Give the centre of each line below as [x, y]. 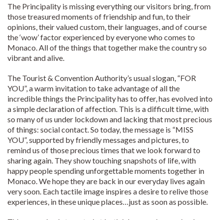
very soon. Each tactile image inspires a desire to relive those [108, 191]
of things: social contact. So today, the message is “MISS [100, 129]
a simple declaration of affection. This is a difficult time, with [108, 109]
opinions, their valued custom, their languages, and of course [107, 27]
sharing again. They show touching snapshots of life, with [102, 160]
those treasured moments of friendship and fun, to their [99, 16]
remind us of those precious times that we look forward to [104, 150]
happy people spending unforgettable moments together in [106, 170]
